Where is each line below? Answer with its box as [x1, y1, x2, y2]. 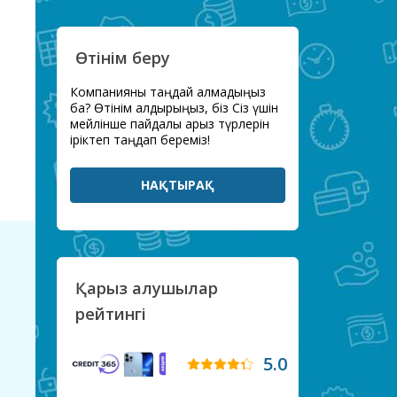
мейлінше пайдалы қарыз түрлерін [70, 115, 269, 133]
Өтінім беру [75, 47, 170, 69]
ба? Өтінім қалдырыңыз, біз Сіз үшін [70, 99, 278, 117]
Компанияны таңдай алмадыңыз [70, 83, 266, 101]
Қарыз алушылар [75, 277, 218, 300]
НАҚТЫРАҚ [141, 176, 214, 194]
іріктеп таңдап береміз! [70, 131, 210, 149]
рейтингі [75, 303, 146, 325]
